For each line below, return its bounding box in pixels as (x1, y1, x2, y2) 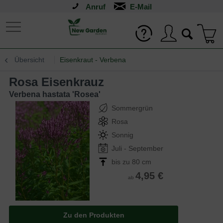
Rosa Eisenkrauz (17, 75, 104, 89)
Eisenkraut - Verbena (60, 56, 126, 64)
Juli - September (111, 144, 163, 152)
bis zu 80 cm (111, 158, 151, 166)
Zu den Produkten (63, 211, 124, 219)
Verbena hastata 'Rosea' (9, 90, 101, 99)
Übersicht (14, 56, 44, 64)
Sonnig (111, 131, 133, 139)
